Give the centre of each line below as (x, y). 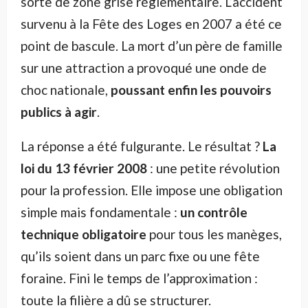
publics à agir (59, 111)
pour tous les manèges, (214, 234)
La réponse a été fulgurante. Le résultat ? (142, 146)
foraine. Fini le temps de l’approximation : (139, 278)
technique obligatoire (84, 234)
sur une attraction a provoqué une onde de (144, 67)
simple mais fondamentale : (100, 212)
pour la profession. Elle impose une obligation (152, 190)
